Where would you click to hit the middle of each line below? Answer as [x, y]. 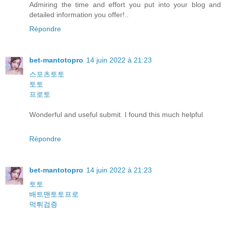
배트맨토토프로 [54, 194]
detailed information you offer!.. [79, 15]
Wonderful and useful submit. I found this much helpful [116, 115]
